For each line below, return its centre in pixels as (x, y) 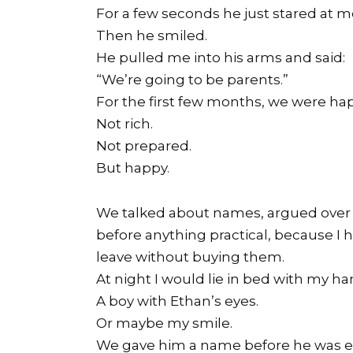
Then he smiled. (152, 35)
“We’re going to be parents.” (192, 79)
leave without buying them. (190, 256)
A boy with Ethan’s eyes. (177, 301)
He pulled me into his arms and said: (221, 57)
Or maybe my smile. (164, 323)
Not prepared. (144, 145)
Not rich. (124, 123)
